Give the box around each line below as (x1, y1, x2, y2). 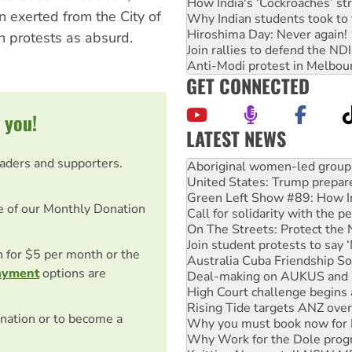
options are (39, 265, 106, 283)
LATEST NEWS (186, 123, 286, 152)
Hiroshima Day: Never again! (187, 25, 347, 43)
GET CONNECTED (186, 71, 310, 100)
